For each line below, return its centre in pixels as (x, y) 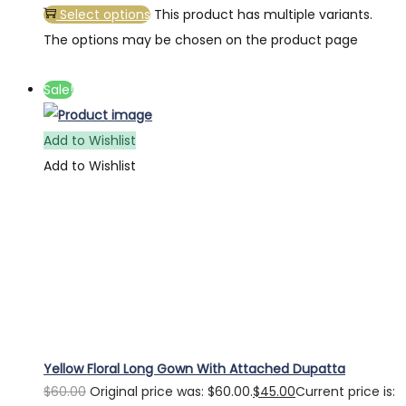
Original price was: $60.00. (171, 391)
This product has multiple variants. (263, 15)
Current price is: (345, 391)
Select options (105, 15)
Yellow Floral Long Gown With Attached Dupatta (194, 368)
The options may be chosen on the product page (201, 40)
